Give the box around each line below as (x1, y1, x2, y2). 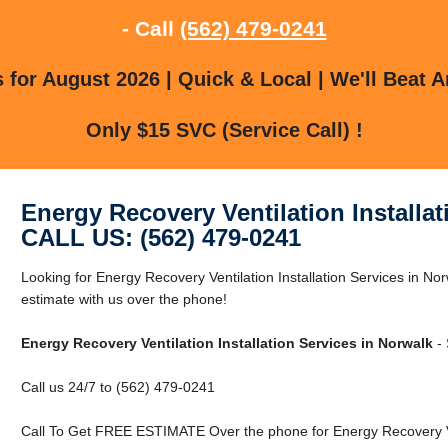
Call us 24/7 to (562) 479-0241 (20, 378, 215, 395)
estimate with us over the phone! (20, 290, 227, 307)
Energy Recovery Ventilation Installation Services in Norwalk (20, 334, 433, 351)
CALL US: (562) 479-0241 (20, 223, 301, 251)
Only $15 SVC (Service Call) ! (85, 118, 363, 141)
